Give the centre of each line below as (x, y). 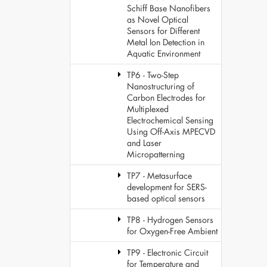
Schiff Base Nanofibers (169, 8)
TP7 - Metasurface (159, 176)
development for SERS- (167, 187)
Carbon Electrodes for (166, 97)
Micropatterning (156, 154)
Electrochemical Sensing (170, 120)
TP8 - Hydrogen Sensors (170, 220)
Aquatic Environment (164, 53)
